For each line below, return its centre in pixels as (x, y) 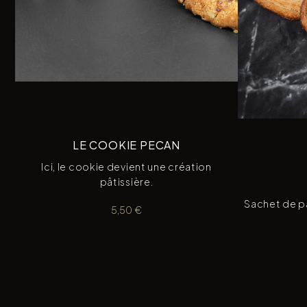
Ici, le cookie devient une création (126, 166)
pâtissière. (126, 181)
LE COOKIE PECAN (126, 145)
